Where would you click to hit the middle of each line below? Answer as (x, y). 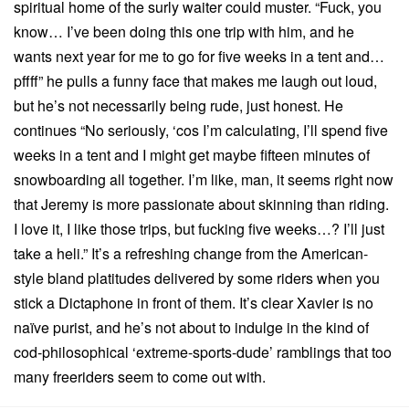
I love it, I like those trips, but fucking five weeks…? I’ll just (199, 228)
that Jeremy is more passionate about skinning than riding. (201, 204)
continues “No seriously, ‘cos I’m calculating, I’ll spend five (201, 130)
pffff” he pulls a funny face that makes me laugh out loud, (195, 80)
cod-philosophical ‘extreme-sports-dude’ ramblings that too (203, 351)
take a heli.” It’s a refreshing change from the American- (191, 253)
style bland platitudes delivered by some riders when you (197, 278)
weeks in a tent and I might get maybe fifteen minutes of (192, 154)
